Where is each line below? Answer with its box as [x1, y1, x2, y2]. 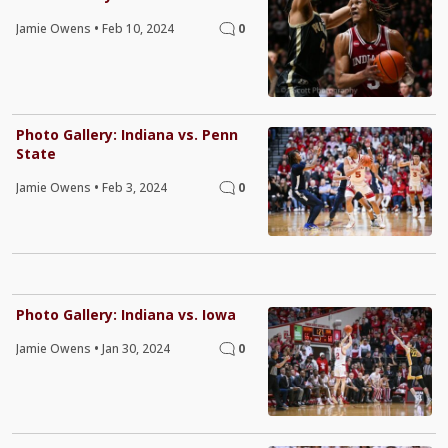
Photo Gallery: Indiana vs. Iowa [16, 304, 236, 324]
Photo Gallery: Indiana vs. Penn [16, 124, 238, 144]
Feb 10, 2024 [102, 20, 174, 38]
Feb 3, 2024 [102, 178, 167, 196]
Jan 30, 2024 [102, 339, 170, 357]
